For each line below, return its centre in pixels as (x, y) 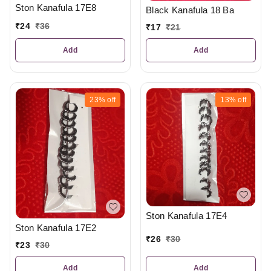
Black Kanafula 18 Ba (190, 10)
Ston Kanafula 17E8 (56, 8)
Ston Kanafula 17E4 (187, 215)
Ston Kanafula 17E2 (56, 227)
